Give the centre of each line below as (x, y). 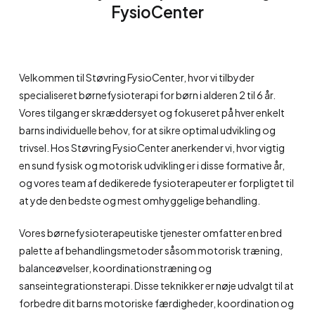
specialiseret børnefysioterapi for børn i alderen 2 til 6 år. (147, 95)
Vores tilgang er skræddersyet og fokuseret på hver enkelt (152, 112)
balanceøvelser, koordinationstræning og (115, 268)
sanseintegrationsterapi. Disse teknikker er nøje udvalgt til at (156, 285)
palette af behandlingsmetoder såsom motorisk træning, (150, 250)
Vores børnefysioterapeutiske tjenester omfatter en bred (150, 232)
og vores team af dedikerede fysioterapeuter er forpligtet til (156, 182)
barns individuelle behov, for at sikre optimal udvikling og (147, 130)
